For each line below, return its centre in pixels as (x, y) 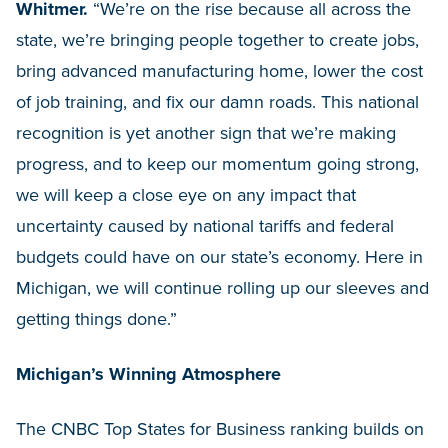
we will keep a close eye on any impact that (186, 195)
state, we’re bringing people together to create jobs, (217, 40)
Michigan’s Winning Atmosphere (148, 374)
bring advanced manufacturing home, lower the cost (219, 71)
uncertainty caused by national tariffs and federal (205, 226)
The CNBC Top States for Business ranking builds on (220, 429)
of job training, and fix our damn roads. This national (217, 102)
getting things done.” (96, 319)
